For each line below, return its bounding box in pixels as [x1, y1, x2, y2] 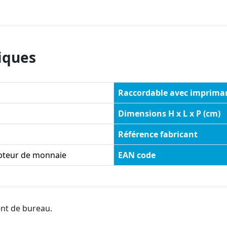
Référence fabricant [118, 129, 198, 140]
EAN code [118, 149, 156, 161]
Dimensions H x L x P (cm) [118, 108, 220, 120]
